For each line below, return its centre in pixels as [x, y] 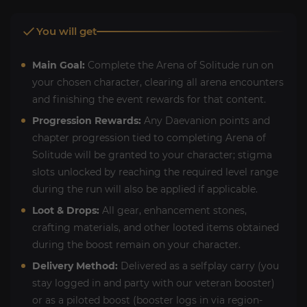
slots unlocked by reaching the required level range [155, 172]
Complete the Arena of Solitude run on [179, 65]
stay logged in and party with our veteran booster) [153, 283]
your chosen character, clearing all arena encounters [158, 82]
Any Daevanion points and [206, 121]
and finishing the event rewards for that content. [149, 99]
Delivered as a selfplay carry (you [198, 266]
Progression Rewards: [87, 121]
